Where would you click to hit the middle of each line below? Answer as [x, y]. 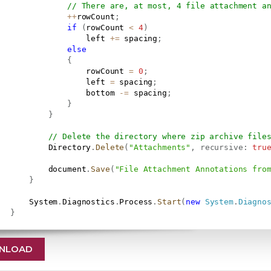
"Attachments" [160, 147]
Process [136, 201]
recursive [221, 147]
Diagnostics [89, 201]
